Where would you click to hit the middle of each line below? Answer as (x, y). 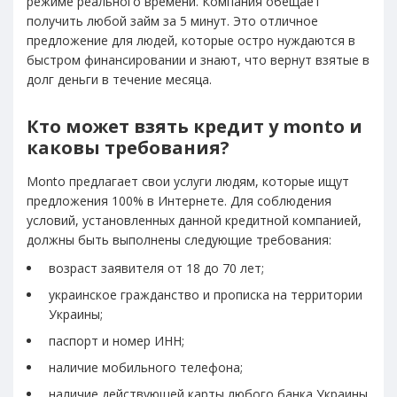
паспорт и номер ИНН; (117, 340)
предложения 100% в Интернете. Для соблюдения (179, 200)
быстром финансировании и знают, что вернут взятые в (198, 59)
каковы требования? (128, 147)
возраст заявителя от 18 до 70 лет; (156, 268)
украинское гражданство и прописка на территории (206, 294)
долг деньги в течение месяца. (119, 79)
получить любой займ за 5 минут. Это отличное (172, 20)
